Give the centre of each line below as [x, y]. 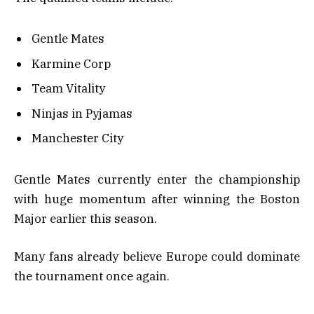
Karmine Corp [71, 63]
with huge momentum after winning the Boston [157, 199]
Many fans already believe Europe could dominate [157, 256]
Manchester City [77, 138]
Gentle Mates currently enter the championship [157, 179]
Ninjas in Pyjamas [82, 113]
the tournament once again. [92, 276]
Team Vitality [68, 89]
